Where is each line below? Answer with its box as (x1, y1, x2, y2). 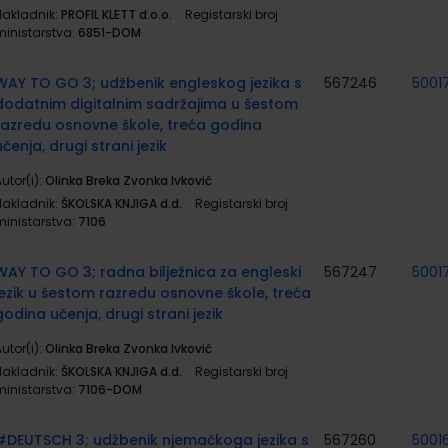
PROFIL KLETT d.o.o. (61, 6, 172, 23)
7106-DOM (78, 381, 142, 398)
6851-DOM (78, 24, 141, 41)
